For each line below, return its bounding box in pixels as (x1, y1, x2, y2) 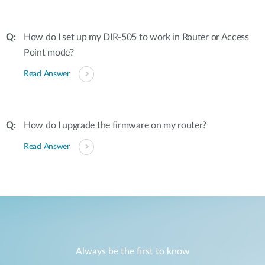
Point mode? (24, 48, 74, 57)
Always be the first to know (75, 247, 190, 257)
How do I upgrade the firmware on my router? (24, 121, 207, 130)
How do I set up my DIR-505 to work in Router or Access (24, 33, 249, 42)
